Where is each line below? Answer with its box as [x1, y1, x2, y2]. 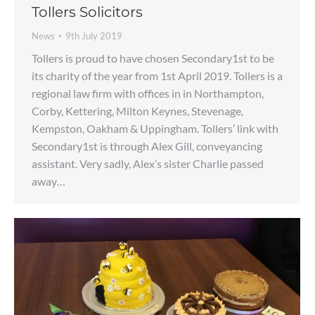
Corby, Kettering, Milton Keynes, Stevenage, [32, 104, 243, 118]
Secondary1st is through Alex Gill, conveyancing [32, 139, 262, 153]
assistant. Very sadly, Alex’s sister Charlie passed [32, 157, 264, 171]
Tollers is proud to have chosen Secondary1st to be [32, 51, 274, 65]
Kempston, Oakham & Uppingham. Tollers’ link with [32, 122, 278, 136]
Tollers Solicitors [32, 4, 143, 21]
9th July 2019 [65, 30, 122, 42]
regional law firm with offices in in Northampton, [32, 86, 264, 101]
